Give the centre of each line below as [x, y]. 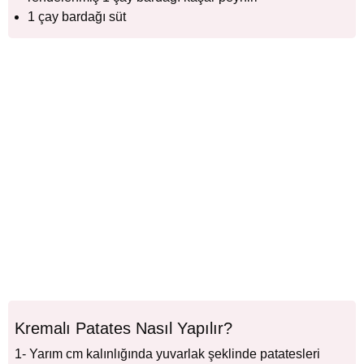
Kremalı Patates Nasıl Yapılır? [123, 329]
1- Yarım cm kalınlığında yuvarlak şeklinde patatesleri [167, 354]
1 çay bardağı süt [77, 17]
